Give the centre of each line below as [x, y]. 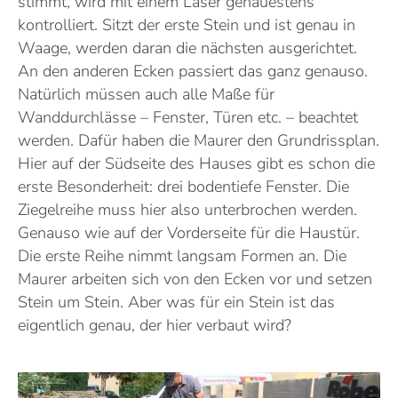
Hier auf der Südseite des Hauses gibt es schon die [196, 163]
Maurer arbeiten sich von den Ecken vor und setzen [195, 279]
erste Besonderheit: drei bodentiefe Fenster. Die [183, 186]
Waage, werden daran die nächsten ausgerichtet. [187, 48]
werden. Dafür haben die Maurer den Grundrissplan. [199, 140]
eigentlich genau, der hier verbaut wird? [155, 325]
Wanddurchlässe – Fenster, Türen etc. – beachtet [188, 117]
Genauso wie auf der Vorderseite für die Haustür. [189, 232]
